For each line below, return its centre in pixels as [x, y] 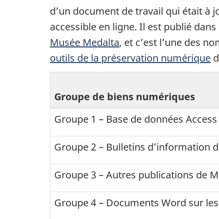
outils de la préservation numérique [130, 58]
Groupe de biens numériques [125, 96]
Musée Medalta [85, 43]
